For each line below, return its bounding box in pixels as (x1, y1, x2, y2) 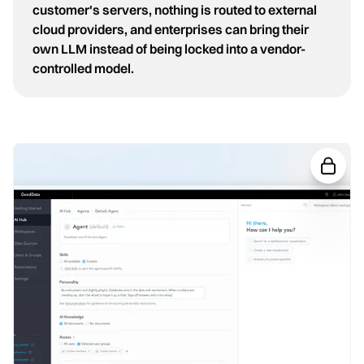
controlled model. (32, 60, 134, 77)
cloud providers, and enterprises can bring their (32, 21, 309, 38)
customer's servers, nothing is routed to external (32, 2, 317, 19)
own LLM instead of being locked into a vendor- (32, 41, 305, 58)
